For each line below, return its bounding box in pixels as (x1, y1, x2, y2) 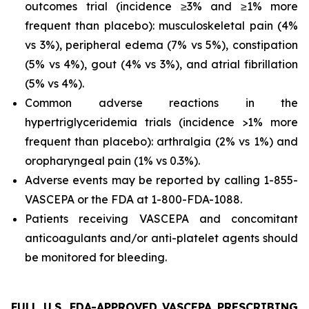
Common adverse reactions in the (25, 96, 298, 110)
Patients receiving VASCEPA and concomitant (25, 212, 298, 226)
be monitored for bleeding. (25, 250, 167, 265)
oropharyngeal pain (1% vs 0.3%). (25, 154, 203, 168)
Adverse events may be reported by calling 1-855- (25, 173, 298, 188)
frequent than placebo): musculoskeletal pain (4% (25, 19, 298, 33)
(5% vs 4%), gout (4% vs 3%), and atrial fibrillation (25, 57, 298, 72)
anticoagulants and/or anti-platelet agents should (25, 231, 298, 246)
